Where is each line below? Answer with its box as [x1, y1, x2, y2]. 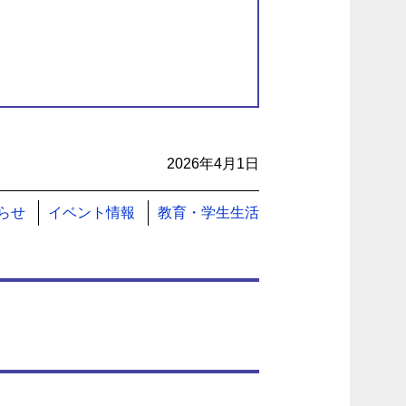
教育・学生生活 [158, 204, 259, 220]
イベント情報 [48, 204, 135, 220]
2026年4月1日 [167, 155, 259, 171]
